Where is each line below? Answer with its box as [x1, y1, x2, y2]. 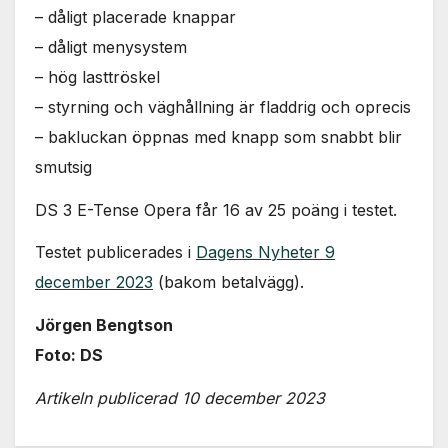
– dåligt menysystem [35, 36, 187, 57]
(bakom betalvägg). [153, 272, 304, 293]
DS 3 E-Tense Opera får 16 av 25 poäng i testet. [35, 199, 397, 220]
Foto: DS [35, 345, 103, 366]
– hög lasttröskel [35, 66, 160, 87]
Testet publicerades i [35, 242, 196, 263]
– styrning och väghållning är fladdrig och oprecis [35, 96, 411, 117]
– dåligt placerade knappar [35, 6, 236, 27]
